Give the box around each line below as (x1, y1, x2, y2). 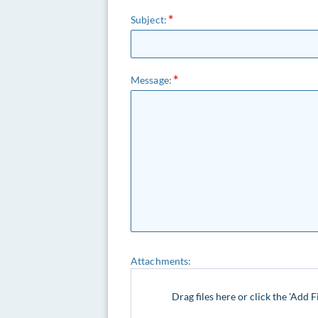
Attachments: (131, 255, 192, 267)
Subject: (131, 13, 167, 26)
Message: (131, 74, 172, 86)
